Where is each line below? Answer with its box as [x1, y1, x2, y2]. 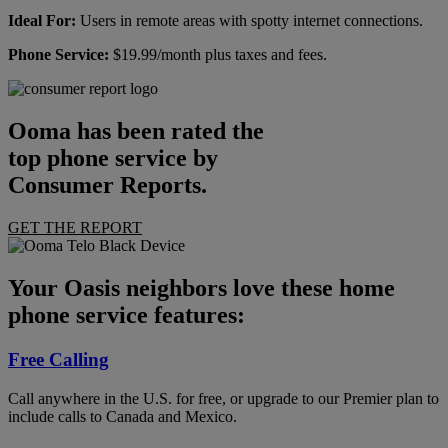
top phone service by [8, 145, 218, 172]
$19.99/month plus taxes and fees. [109, 46, 327, 64]
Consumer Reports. [8, 172, 207, 199]
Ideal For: [8, 12, 76, 30]
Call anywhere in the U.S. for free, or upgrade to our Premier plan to [8, 389, 439, 407]
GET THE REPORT [8, 219, 142, 237]
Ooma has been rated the [8, 118, 264, 145]
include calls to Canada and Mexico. [8, 407, 237, 425]
